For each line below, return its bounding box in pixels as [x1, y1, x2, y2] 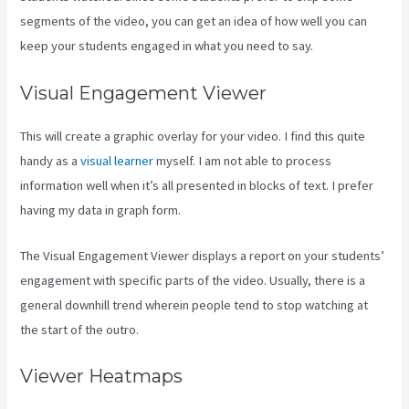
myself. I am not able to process [153, 152, 332, 169]
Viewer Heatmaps [20, 365, 184, 388]
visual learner [80, 152, 154, 169]
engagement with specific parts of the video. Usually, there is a [20, 271, 366, 288]
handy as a [20, 152, 81, 169]
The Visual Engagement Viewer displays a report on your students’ [20, 246, 385, 264]
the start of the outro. [20, 320, 140, 338]
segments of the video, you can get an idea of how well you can [20, 13, 368, 30]
